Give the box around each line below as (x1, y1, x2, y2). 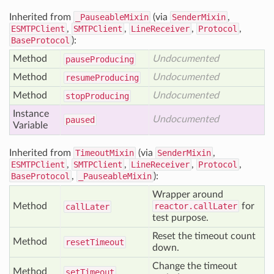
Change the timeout (152, 261, 237, 271)
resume (65, 73, 95, 83)
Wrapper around (152, 190, 223, 199)
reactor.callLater (154, 201, 237, 211)
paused (65, 115, 95, 125)
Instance (13, 109, 49, 119)
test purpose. (152, 213, 209, 223)
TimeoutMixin (75, 148, 134, 158)
